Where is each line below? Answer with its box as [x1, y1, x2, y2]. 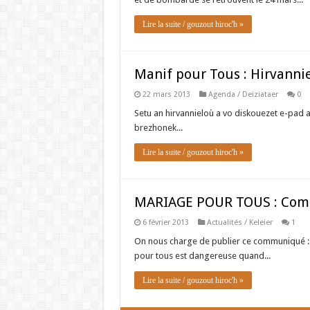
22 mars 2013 [142, 90, 190, 99]
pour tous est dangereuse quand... [134, 250, 271, 261]
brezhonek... [134, 122, 183, 133]
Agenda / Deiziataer [208, 90, 278, 99]
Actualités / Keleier [206, 218, 273, 227]
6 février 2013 [142, 218, 189, 227]
